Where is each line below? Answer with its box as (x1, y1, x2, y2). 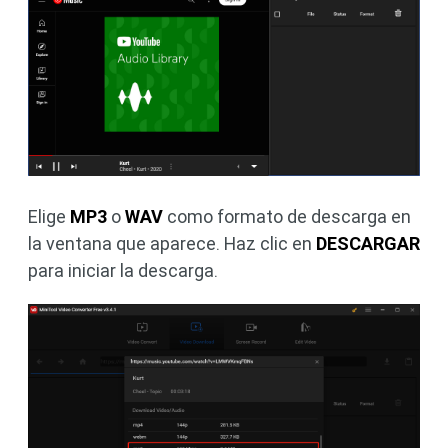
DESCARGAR (316, 232, 420, 254)
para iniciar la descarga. (28, 259, 218, 281)
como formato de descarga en (163, 205, 411, 227)
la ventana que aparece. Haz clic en (28, 232, 316, 254)
